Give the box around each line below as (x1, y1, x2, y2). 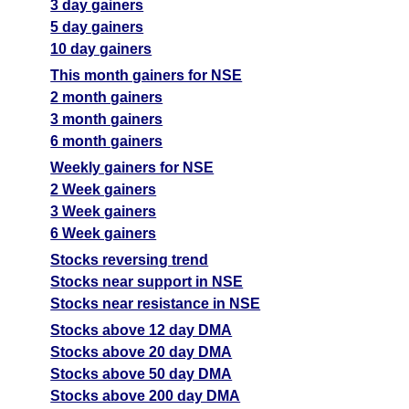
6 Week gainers (50, 225, 157, 241)
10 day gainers (50, 40, 152, 57)
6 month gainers (50, 132, 163, 149)
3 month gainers (50, 110, 163, 127)
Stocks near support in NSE (50, 273, 244, 289)
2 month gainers (50, 89, 163, 105)
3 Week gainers (50, 203, 157, 219)
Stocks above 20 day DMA (50, 343, 233, 360)
